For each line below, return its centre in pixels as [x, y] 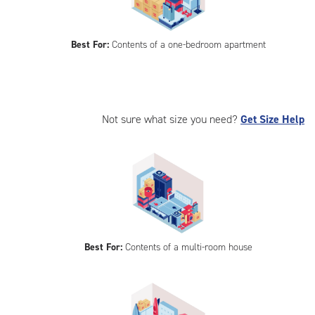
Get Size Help [272, 119]
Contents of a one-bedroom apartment [187, 45]
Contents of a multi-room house [187, 247]
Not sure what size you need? [171, 119]
